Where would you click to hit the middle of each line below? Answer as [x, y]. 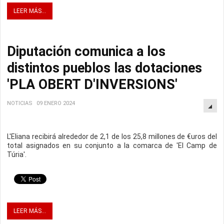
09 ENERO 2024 [56, 103]
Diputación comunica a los [86, 52]
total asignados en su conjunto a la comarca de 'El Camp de [112, 146]
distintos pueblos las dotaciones [104, 68]
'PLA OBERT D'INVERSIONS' [92, 85]
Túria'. [17, 155]
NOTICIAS [20, 103]
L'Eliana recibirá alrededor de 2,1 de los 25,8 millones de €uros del [112, 137]
